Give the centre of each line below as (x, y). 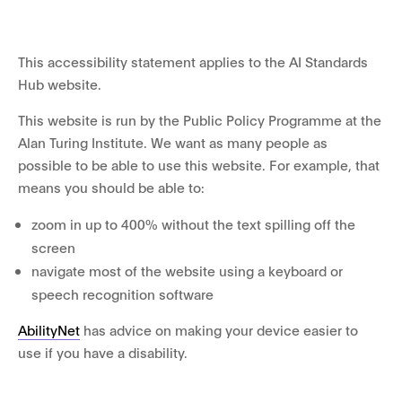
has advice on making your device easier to (219, 329)
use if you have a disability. (103, 352)
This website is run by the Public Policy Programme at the (200, 119)
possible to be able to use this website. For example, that (199, 164)
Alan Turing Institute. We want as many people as (173, 142)
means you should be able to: (111, 187)
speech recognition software (122, 293)
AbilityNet (49, 329)
